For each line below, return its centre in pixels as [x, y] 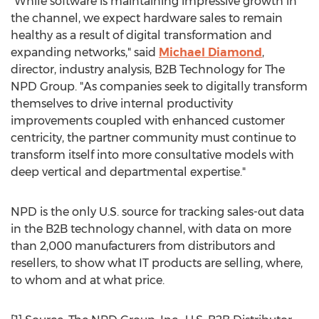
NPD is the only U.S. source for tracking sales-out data [157, 212]
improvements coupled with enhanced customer [148, 121]
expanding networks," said [85, 52]
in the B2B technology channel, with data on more [151, 229]
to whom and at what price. [88, 280]
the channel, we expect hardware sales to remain [147, 18]
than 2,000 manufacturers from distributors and [143, 246]
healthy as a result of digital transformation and [141, 35]
